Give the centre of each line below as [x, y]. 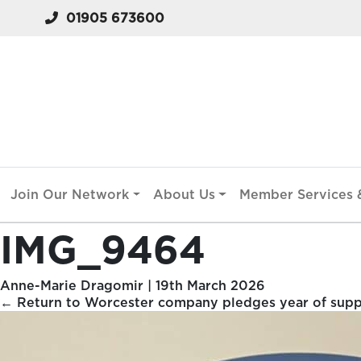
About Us [185, 195]
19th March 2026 [210, 286]
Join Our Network [70, 195]
